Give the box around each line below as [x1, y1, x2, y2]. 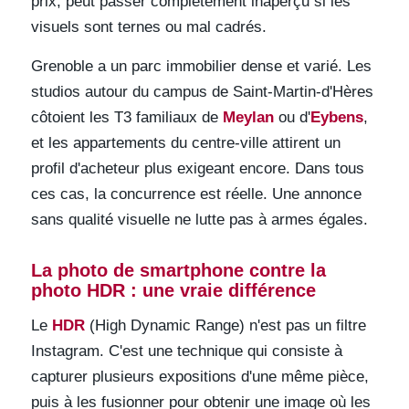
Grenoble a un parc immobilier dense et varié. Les [30, 57, 372, 75]
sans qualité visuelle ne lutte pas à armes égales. [30, 210, 368, 228]
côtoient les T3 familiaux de [30, 108, 223, 126]
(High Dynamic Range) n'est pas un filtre [84, 317, 366, 335]
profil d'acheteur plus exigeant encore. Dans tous [30, 159, 364, 177]
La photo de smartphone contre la [30, 259, 326, 280]
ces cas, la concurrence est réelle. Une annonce [30, 184, 362, 203]
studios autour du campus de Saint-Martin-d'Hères [30, 82, 373, 100]
